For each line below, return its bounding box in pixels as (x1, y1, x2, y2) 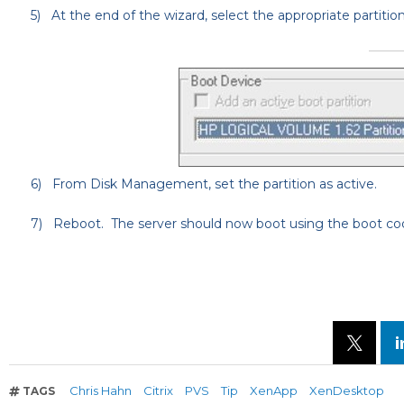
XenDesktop (309, 383, 385, 399)
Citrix (143, 383, 174, 399)
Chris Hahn (69, 383, 133, 399)
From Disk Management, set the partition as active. (52, 176, 377, 193)
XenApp (250, 383, 298, 399)
